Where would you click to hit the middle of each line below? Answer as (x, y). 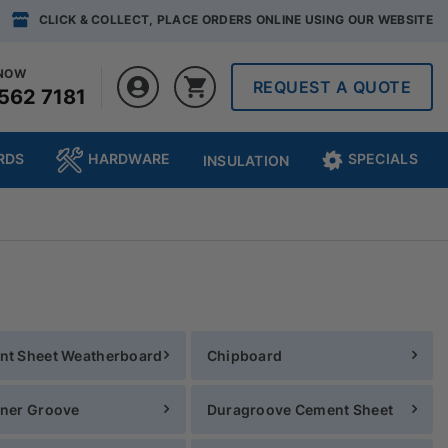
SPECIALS (382, 158)
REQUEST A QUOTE (331, 86)
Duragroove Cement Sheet (300, 409)
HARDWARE (129, 158)
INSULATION (246, 160)
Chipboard (244, 355)
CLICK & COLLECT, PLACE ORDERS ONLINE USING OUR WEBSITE (235, 20)
